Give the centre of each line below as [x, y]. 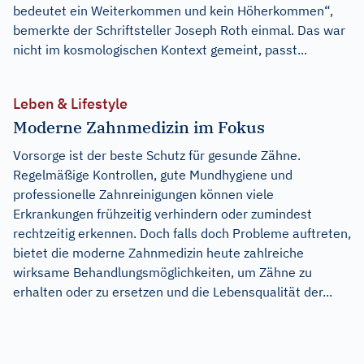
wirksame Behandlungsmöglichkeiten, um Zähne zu [162, 273]
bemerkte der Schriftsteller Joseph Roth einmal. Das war [179, 30]
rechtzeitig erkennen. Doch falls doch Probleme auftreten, [182, 234]
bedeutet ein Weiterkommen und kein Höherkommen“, [173, 11]
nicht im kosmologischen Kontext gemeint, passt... [160, 50]
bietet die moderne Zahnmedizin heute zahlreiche [158, 253]
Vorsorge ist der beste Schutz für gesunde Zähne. [157, 156]
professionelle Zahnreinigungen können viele [143, 195]
